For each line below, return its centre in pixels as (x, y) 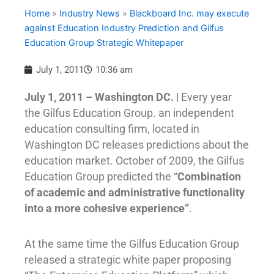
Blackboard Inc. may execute (189, 14)
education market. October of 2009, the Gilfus (134, 161)
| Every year (203, 97)
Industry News (90, 14)
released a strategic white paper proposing (128, 259)
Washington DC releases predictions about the (137, 145)
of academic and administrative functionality (135, 193)
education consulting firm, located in (112, 129)
